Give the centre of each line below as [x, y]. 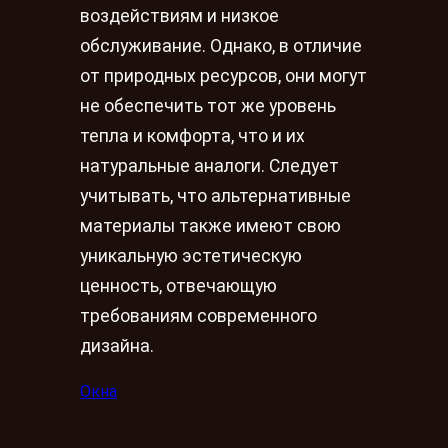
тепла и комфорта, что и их [192, 135]
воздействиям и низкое [179, 15]
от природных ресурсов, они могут [223, 75]
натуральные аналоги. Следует [209, 165]
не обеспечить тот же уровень [208, 105]
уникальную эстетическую [191, 255]
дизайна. [117, 345]
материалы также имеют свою [210, 225]
